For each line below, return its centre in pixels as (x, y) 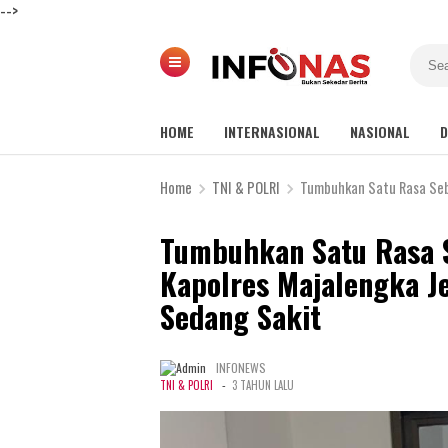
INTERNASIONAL (272, 131)
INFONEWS (241, 367)
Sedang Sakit (240, 316)
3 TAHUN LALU (263, 385)
